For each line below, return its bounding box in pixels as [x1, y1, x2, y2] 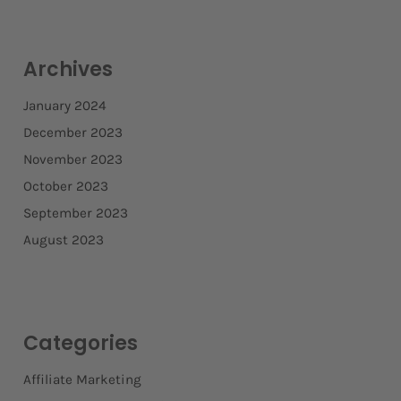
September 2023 [22, 205, 128, 222]
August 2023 [22, 232, 104, 249]
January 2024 [22, 98, 107, 115]
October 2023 [22, 178, 108, 195]
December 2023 [22, 124, 123, 141]
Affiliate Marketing [22, 371, 141, 388]
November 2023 [22, 151, 123, 168]
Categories [22, 329, 138, 358]
